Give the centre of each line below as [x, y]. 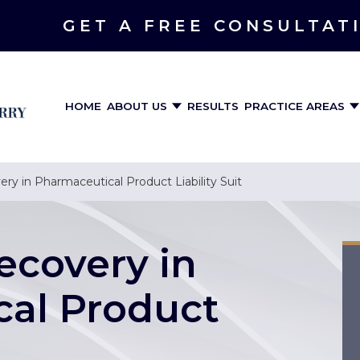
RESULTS [213, 106]
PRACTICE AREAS [296, 106]
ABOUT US [139, 106]
